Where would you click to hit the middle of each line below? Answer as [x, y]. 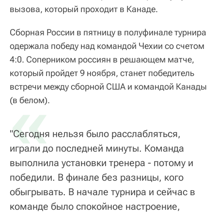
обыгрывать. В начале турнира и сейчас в [102, 192]
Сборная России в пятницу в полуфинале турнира [108, 32]
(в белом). [30, 100]
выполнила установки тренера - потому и [101, 163]
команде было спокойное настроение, [95, 207]
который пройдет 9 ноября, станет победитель [102, 73]
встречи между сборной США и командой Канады [108, 87]
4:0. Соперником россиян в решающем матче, [102, 60]
